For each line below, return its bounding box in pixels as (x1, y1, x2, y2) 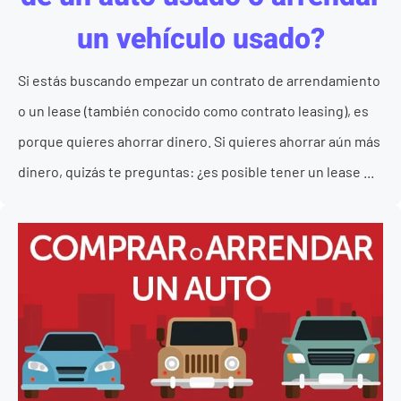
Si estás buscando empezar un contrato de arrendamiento (18, 72, 380, 89)
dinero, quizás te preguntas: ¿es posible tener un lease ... (18, 163, 374, 180)
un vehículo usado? (76, 18, 325, 60)
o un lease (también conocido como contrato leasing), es (18, 102, 369, 119)
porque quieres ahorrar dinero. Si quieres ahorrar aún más (18, 132, 380, 149)
